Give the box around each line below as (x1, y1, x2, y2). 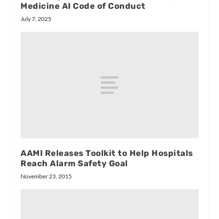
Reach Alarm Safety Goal (21, 158, 128, 168)
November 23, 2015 (21, 172, 72, 180)
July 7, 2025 (21, 15, 52, 22)
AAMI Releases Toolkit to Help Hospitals (21, 148, 193, 158)
